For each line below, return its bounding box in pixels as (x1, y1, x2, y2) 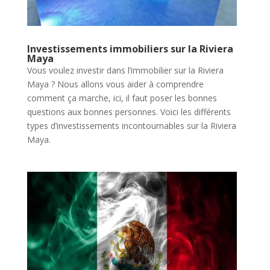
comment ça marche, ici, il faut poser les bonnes (27, 92, 217, 104)
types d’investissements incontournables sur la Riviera (27, 119, 236, 131)
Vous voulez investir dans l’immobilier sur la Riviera (27, 64, 224, 76)
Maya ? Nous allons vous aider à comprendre (27, 78, 204, 90)
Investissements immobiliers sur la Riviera (27, 42, 233, 55)
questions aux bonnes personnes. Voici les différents (27, 105, 231, 118)
